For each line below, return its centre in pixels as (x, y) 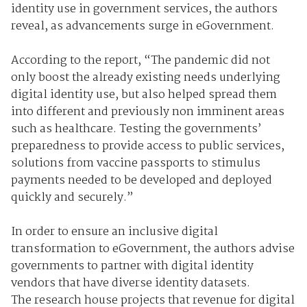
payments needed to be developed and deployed (141, 180)
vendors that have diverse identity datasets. (130, 283)
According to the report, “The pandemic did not (140, 60)
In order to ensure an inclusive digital (114, 232)
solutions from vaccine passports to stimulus (135, 163)
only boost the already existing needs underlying (145, 77)
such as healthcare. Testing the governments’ (136, 129)
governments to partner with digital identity (132, 266)
